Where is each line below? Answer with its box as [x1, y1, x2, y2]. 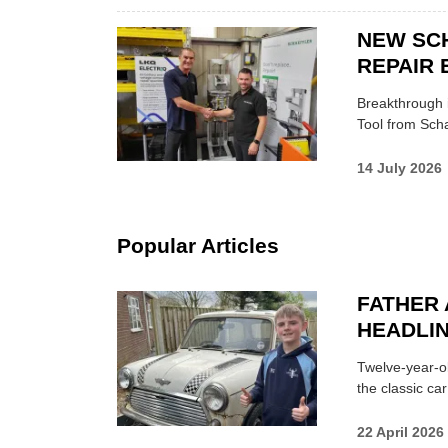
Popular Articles [117, 234, 279, 258]
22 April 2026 [357, 423, 444, 440]
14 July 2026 [357, 159, 442, 176]
